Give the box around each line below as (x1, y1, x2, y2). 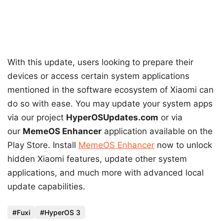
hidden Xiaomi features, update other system (7, 153, 187, 164)
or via (158, 112, 183, 122)
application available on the (102, 126, 213, 136)
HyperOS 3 (44, 208, 80, 217)
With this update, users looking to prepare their (7, 57, 193, 67)
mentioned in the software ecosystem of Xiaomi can (7, 84, 214, 95)
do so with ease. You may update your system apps (7, 98, 213, 109)
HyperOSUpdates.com (66, 112, 158, 122)
